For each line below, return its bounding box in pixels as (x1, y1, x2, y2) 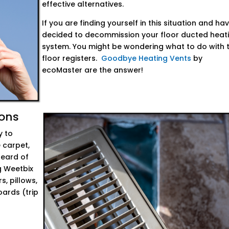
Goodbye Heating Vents (101, 53, 192, 63)
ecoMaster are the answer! (42, 65, 144, 75)
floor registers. (42, 53, 102, 63)
